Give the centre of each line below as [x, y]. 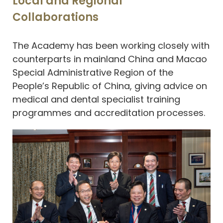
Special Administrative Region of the [93, 72]
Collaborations [56, 17]
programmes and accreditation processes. [110, 112]
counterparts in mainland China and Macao [110, 59]
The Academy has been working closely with [111, 45]
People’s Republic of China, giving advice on [110, 86]
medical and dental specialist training [96, 99]
